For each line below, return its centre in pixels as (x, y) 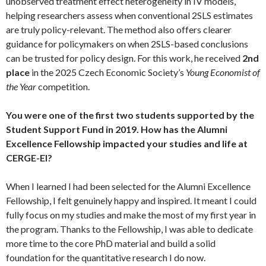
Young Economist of (223, 72)
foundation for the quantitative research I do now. (106, 257)
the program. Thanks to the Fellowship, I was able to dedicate (129, 229)
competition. (63, 86)
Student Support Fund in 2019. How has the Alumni (117, 129)
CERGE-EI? (29, 157)
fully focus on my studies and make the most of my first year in (131, 214)
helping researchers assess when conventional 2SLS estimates (129, 15)
